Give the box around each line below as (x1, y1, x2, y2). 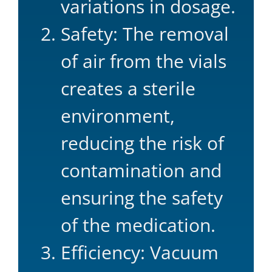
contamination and (61, 157, 222, 183)
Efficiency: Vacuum (61, 239, 219, 265)
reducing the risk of (61, 130, 224, 155)
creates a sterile (61, 75, 195, 101)
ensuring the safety (61, 185, 223, 210)
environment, (61, 103, 175, 128)
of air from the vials (61, 48, 226, 73)
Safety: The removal (61, 21, 229, 46)
